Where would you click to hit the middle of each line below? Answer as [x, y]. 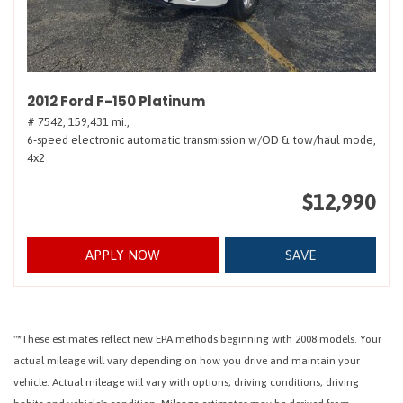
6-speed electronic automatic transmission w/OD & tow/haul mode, [201, 140]
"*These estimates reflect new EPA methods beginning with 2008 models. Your [197, 339]
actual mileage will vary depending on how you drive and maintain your [187, 361]
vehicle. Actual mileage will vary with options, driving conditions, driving [186, 382]
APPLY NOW [123, 255]
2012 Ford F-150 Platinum [116, 101]
